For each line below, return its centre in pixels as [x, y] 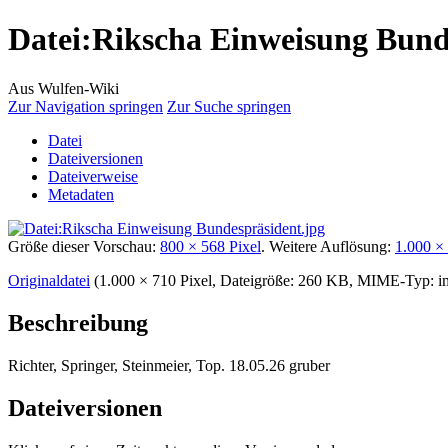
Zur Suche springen [229, 106]
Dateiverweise [93, 176]
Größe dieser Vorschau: [84, 246]
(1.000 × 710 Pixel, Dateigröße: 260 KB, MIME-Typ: [266, 280]
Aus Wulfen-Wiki [63, 88]
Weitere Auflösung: [332, 246]
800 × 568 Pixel [210, 246]
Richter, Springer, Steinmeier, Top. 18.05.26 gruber [169, 365]
